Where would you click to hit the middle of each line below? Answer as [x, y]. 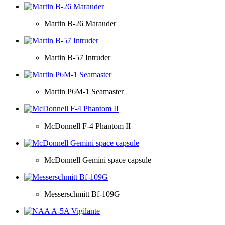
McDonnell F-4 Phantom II [87, 126]
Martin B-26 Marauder [80, 23]
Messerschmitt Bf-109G [82, 194]
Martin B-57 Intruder [77, 57]
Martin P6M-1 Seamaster [84, 91]
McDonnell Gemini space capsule [98, 160]
